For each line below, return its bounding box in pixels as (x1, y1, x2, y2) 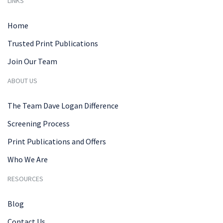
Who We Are (7, 154, 48, 164)
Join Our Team (7, 56, 57, 66)
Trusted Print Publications (7, 38, 98, 48)
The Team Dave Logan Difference (7, 100, 118, 111)
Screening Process (7, 118, 70, 128)
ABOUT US (7, 76, 37, 85)
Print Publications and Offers (7, 136, 106, 146)
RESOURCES (7, 174, 43, 183)
